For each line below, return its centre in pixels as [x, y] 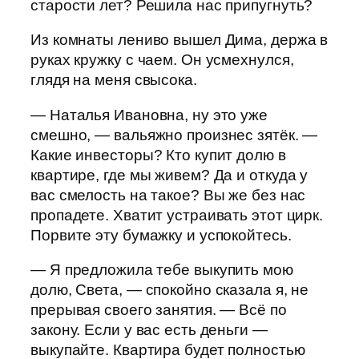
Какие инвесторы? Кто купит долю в [158, 155]
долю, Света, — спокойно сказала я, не [170, 290]
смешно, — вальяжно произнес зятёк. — [174, 135]
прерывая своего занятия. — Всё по [159, 310]
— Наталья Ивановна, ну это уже [149, 115]
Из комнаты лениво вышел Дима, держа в [179, 40]
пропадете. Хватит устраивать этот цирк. [177, 215]
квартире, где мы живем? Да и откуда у [169, 175]
